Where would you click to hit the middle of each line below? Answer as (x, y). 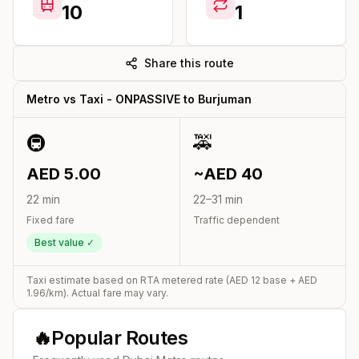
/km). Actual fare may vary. (107, 292)
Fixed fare (50, 220)
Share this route (189, 63)
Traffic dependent (236, 220)
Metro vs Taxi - (71, 99)
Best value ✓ (65, 242)
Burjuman (225, 99)
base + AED (289, 280)
